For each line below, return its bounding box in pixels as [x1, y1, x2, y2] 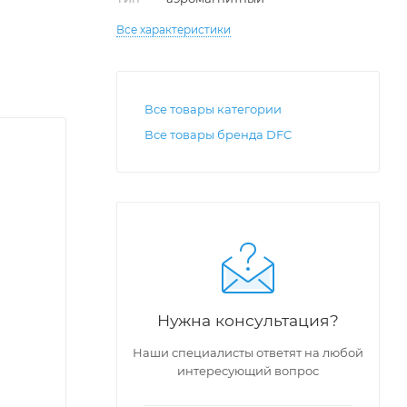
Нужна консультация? [157, 311, 339, 330]
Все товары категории [144, 102, 282, 116]
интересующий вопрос [177, 363, 319, 378]
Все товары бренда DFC [144, 127, 292, 142]
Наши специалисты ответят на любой [133, 345, 363, 360]
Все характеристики [116, 23, 231, 36]
